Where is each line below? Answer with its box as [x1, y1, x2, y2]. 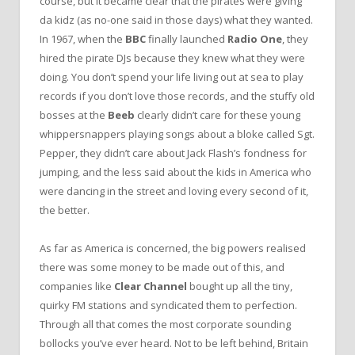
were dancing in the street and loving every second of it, [40, 184, 308, 199]
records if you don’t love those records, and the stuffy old [40, 89, 315, 104]
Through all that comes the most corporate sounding [40, 317, 291, 332]
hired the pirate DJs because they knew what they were [40, 51, 305, 66]
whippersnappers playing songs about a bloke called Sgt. [40, 127, 315, 142]
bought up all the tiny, [187, 279, 292, 294]
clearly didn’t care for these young [135, 108, 300, 123]
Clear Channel [114, 279, 187, 294]
